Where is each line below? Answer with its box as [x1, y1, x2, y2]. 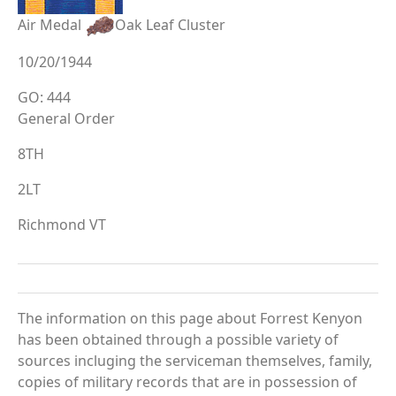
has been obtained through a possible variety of [18, 329, 339, 349]
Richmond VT [18, 214, 106, 234]
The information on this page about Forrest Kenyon [18, 308, 362, 328]
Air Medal [18, 14, 85, 34]
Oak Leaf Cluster [115, 14, 225, 34]
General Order [18, 108, 115, 128]
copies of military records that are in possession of [18, 371, 357, 392]
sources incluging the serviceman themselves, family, [18, 350, 372, 370]
